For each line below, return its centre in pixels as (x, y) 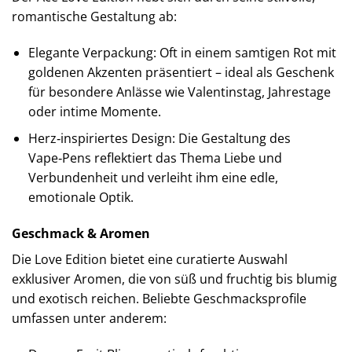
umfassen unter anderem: (89, 318)
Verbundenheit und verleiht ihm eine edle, (153, 178)
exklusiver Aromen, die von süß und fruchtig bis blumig (174, 279)
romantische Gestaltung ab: (94, 16)
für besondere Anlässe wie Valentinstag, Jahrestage (179, 92)
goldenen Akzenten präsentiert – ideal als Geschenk (181, 72)
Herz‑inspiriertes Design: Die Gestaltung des (159, 139)
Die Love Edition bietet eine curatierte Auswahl (150, 259)
